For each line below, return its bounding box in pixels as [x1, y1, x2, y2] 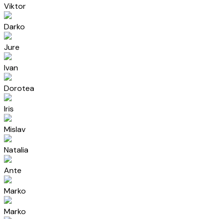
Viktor [4, 1, 26, 11]
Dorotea [4, 83, 34, 93]
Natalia [4, 145, 28, 155]
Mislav [4, 124, 25, 134]
